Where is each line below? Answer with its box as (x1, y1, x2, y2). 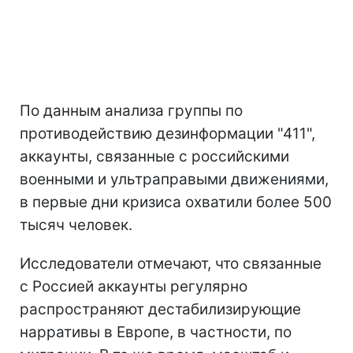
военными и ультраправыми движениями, (20, 169, 329, 188)
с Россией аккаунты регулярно (20, 277, 247, 295)
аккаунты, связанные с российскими (20, 147, 289, 165)
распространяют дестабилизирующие (20, 299, 301, 318)
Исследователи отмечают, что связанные (20, 254, 321, 273)
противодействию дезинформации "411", (20, 124, 315, 143)
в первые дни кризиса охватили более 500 (20, 192, 332, 211)
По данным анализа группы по (20, 101, 243, 120)
